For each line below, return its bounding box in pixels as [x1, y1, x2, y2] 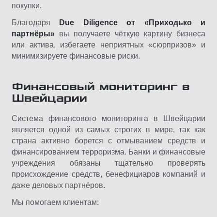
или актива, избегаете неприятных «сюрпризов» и [12, 40, 205, 49]
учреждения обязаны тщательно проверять [12, 158, 205, 167]
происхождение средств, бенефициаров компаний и [12, 170, 205, 178]
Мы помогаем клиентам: [12, 198, 99, 206]
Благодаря [12, 18, 60, 27]
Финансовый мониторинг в [12, 80, 190, 93]
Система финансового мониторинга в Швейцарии [12, 114, 205, 123]
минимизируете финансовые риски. [12, 51, 140, 60]
